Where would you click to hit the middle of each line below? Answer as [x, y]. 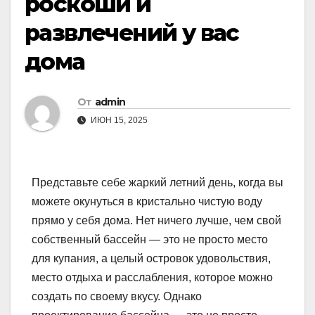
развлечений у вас [132, 33]
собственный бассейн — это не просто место [150, 240]
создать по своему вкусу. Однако [117, 297]
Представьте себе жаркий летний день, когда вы [157, 183]
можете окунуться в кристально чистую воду [147, 202]
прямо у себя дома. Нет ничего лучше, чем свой [156, 221]
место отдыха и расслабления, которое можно [152, 278]
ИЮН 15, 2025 [118, 121]
